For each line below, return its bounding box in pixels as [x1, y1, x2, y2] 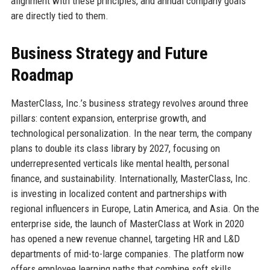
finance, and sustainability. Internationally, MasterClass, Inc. [10, 172, 251, 184]
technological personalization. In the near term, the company [10, 127, 252, 139]
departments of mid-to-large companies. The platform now [10, 247, 244, 260]
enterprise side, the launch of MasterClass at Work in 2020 [10, 217, 244, 230]
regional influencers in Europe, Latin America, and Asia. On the [10, 202, 259, 215]
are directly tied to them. [10, 9, 108, 22]
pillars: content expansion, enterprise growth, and [10, 111, 206, 124]
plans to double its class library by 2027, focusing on [10, 142, 220, 154]
